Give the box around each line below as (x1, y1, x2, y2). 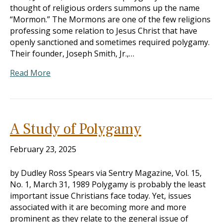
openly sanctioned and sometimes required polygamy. (10, 37, 210, 48)
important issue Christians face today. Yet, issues (10, 190, 191, 201)
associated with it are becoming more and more (10, 202, 186, 213)
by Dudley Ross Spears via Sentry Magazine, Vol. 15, (10, 167, 202, 178)
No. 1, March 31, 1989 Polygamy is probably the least (10, 179, 206, 190)
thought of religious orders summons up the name (10, 2, 200, 13)
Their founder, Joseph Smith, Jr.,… (10, 48, 134, 59)
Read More (10, 67, 51, 78)
